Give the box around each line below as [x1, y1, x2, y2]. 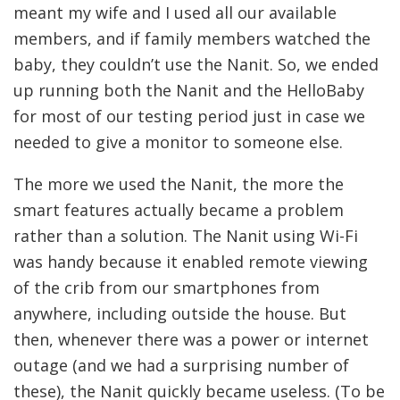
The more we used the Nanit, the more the [13, 172, 344, 195]
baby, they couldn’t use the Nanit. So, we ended [13, 53, 379, 75]
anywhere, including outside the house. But [13, 302, 346, 324]
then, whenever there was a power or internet [13, 328, 369, 350]
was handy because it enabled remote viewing [13, 250, 368, 272]
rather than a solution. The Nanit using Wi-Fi [13, 224, 358, 246]
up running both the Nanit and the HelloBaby [13, 79, 364, 101]
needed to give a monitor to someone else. [13, 130, 343, 153]
